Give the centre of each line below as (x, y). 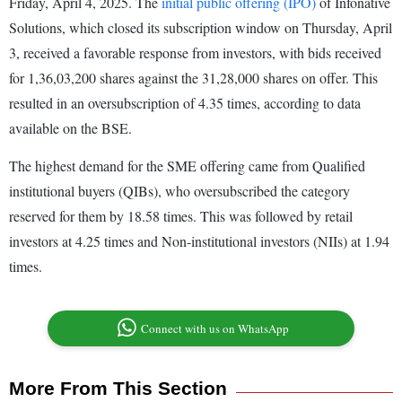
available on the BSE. (70, 128)
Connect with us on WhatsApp (215, 329)
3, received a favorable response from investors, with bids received (195, 53)
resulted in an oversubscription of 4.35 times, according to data (185, 103)
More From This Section (118, 389)
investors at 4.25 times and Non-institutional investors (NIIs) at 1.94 (199, 241)
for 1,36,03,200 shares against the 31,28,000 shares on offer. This (193, 78)
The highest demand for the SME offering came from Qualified (187, 166)
